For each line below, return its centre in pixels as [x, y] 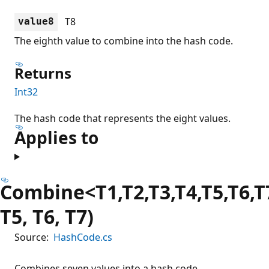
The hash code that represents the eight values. [122, 118]
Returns [43, 73]
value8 [36, 21]
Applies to [56, 137]
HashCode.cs [83, 237]
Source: [32, 237]
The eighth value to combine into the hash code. [124, 41]
